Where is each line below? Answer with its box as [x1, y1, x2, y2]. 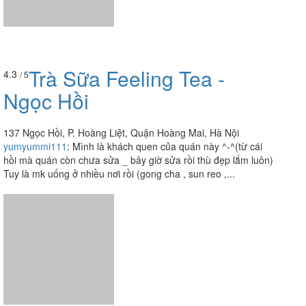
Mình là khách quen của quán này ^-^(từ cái [72, 69, 262, 83]
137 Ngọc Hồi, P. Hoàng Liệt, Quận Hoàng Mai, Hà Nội [3, 55, 239, 70]
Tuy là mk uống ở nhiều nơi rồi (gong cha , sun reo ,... [3, 96, 235, 111]
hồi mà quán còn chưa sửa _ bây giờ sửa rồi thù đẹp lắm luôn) [3, 83, 273, 97]
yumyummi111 [3, 69, 67, 83]
